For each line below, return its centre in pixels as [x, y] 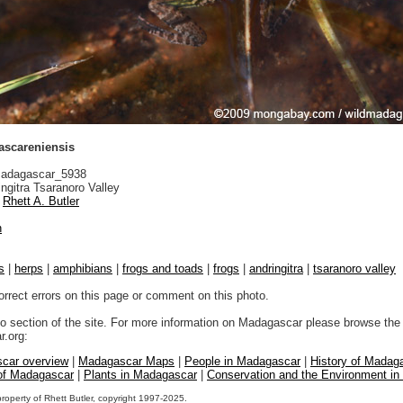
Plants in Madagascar [140, 374]
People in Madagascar [242, 361]
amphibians [83, 268]
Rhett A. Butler [41, 201]
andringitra [276, 268]
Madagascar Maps [126, 361]
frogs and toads [163, 268]
